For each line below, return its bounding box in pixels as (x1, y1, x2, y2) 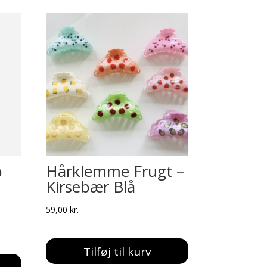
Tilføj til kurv (83, 243, 151, 259)
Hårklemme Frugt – (45, 160, 184, 182)
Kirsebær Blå (45, 176, 135, 198)
